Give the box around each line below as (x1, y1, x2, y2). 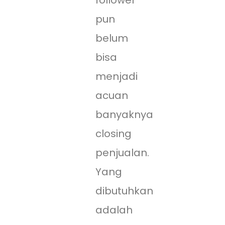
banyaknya (95, 107, 153, 122)
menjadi (95, 69, 138, 84)
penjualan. (95, 146, 149, 160)
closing (95, 127, 132, 141)
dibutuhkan (95, 184, 153, 198)
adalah (95, 203, 133, 217)
